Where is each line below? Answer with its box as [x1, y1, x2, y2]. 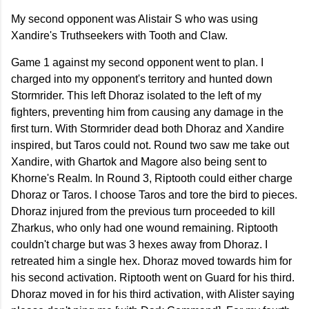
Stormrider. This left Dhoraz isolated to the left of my [11, 90, 261, 102]
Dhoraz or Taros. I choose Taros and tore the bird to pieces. [11, 189, 297, 201]
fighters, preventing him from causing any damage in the [11, 106, 283, 119]
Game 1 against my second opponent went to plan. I [11, 57, 263, 69]
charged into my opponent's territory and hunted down [11, 73, 272, 86]
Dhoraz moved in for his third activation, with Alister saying [11, 288, 295, 301]
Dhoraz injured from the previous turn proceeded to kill [11, 206, 275, 218]
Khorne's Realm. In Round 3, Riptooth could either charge [11, 172, 292, 185]
